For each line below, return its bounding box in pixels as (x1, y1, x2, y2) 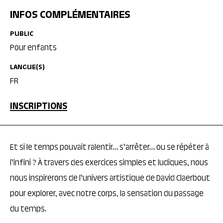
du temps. (10, 204, 46, 216)
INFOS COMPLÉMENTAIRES (10, 8, 130, 23)
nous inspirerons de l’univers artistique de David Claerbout (10, 173, 210, 185)
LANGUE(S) (10, 63, 45, 73)
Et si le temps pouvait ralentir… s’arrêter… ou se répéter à (10, 142, 209, 154)
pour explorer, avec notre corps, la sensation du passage (10, 188, 204, 200)
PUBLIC (10, 29, 33, 39)
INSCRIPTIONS (10, 101, 67, 113)
